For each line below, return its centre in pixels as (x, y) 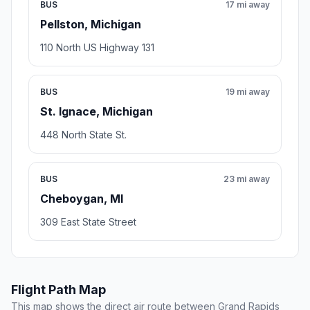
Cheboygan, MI (82, 199)
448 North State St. (83, 135)
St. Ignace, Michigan (97, 112)
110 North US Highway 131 (97, 48)
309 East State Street (88, 222)
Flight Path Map (58, 290)
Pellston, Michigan (91, 25)
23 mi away (247, 179)
